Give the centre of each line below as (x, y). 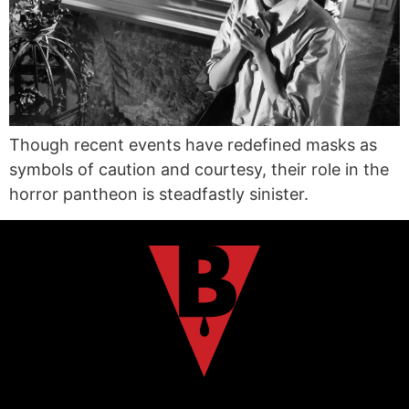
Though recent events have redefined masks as (193, 145)
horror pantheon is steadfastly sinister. (159, 194)
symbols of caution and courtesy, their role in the (199, 170)
